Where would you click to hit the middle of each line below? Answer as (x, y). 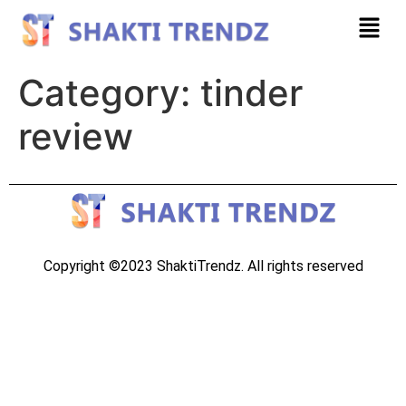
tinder (251, 92)
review (76, 136)
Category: (109, 92)
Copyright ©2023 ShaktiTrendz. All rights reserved (203, 266)
